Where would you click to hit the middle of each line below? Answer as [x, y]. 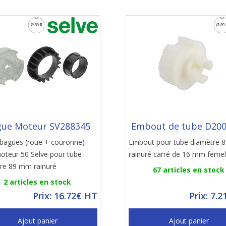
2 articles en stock [37, 182]
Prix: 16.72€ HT [65, 196]
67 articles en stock [189, 170]
